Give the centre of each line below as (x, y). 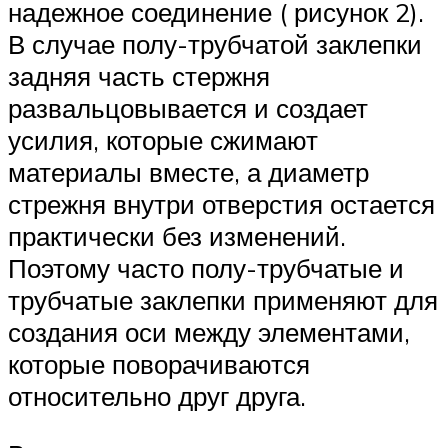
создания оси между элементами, (209, 332)
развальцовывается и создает (188, 108)
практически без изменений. (177, 236)
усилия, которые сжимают (163, 140)
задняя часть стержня (139, 76)
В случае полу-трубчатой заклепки (215, 44)
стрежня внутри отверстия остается (221, 204)
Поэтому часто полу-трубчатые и (206, 268)
